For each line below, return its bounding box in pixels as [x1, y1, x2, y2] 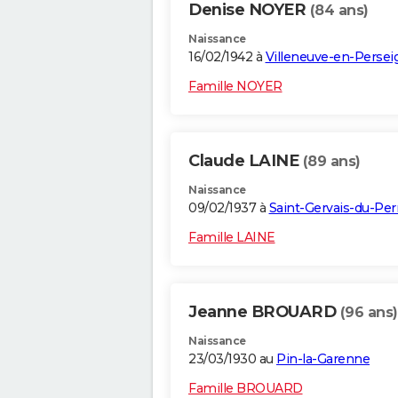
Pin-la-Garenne [276, 351, 370, 368]
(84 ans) [309, 2, 369, 20]
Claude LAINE [188, 151, 303, 171]
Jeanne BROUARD [188, 302, 340, 322]
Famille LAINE [188, 229, 275, 246]
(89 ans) [302, 153, 361, 171]
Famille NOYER [188, 78, 283, 95]
